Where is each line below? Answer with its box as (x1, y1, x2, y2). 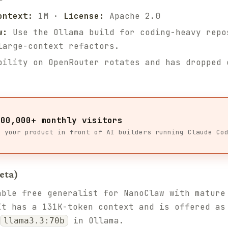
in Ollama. (68, 215, 124, 226)
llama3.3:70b (4, 216, 65, 225)
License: (64, 11, 104, 21)
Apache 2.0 (104, 11, 160, 21)
